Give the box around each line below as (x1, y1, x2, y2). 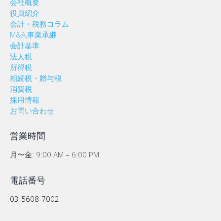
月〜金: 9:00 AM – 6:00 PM (10, 149, 99, 160)
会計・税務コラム (10, 18, 69, 29)
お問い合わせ (10, 105, 54, 115)
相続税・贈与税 (10, 73, 62, 83)
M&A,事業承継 (10, 29, 57, 39)
